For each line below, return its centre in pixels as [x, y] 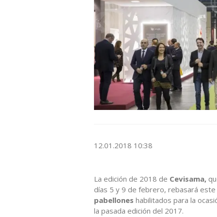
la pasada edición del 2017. [139, 210]
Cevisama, [188, 178]
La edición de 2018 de [132, 178]
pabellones [114, 200]
